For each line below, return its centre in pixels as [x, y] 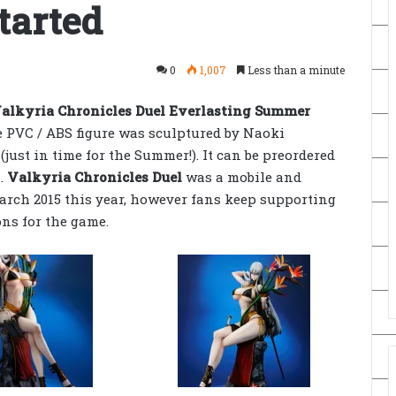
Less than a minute [295, 70]
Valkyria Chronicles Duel [95, 177]
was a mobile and [242, 177]
